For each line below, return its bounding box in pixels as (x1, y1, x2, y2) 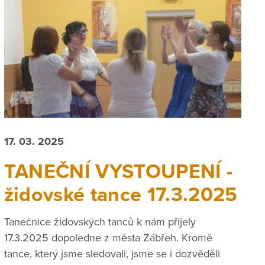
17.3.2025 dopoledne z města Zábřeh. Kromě (4, 231, 212, 245)
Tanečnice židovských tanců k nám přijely (4, 215, 196, 229)
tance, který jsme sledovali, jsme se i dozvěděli (4, 247, 220, 261)
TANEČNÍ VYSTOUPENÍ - (4, 159, 233, 184)
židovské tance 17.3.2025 (4, 182, 238, 207)
